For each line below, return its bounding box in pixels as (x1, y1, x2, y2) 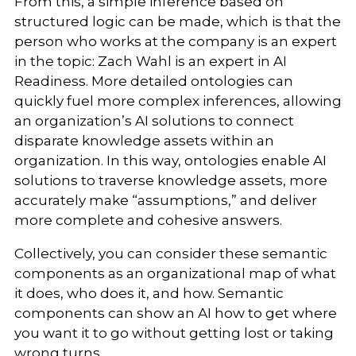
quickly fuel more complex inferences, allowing (14, 93, 342, 110)
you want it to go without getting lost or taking (14, 325, 334, 342)
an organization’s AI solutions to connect (14, 113, 294, 130)
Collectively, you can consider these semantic (14, 246, 327, 262)
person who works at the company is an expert (14, 33, 337, 50)
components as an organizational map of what (14, 265, 336, 282)
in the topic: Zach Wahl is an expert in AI (14, 53, 287, 70)
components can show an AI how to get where (14, 305, 337, 322)
